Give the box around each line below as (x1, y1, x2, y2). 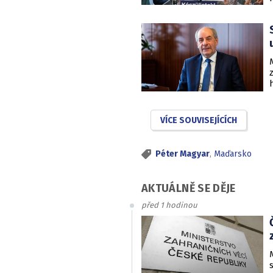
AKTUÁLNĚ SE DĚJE (141, 181, 236, 195)
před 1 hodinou (141, 200, 197, 210)
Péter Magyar (155, 149, 210, 159)
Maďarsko (214, 149, 252, 159)
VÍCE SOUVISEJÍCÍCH (160, 115, 237, 126)
